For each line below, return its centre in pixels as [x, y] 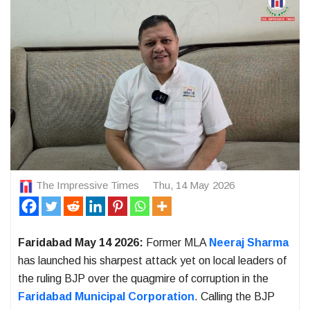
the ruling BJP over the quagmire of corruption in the [143, 278]
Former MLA [177, 242]
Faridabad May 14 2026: [82, 242]
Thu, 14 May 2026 [193, 185]
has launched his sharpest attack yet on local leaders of [152, 260]
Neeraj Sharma [249, 242]
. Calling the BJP [235, 296]
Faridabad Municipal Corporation [106, 296]
